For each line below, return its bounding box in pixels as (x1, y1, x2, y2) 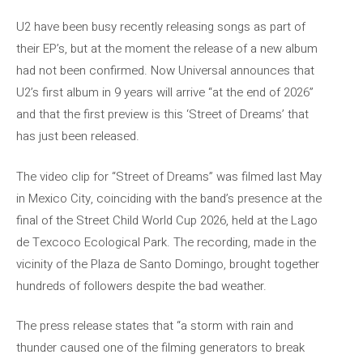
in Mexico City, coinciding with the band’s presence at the (16, 189, 322, 207)
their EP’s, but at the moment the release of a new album (16, 40, 318, 58)
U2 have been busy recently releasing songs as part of (16, 18, 305, 36)
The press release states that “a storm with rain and (16, 317, 293, 335)
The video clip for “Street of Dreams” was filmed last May (16, 167, 322, 186)
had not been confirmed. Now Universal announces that (16, 62, 314, 79)
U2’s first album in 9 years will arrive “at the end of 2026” (16, 83, 314, 101)
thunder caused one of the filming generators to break (16, 339, 305, 357)
